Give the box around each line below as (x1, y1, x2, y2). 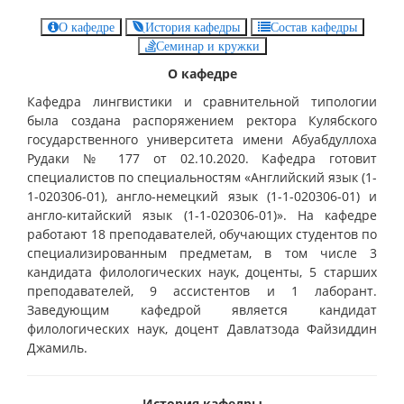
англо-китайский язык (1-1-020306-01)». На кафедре (27, 206, 377, 224)
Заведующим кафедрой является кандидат (27, 300, 377, 318)
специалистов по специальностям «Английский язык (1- (27, 168, 377, 186)
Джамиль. (27, 338, 87, 356)
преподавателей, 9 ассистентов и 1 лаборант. (27, 281, 377, 299)
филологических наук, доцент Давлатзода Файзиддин (27, 319, 377, 337)
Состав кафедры (270, 20, 357, 33)
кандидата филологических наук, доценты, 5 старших (27, 262, 377, 280)
